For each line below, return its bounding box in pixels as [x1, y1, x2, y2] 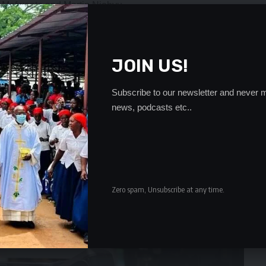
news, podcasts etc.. [112, 102, 192, 112]
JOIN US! [112, 55, 188, 77]
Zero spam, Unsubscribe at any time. [112, 185, 224, 195]
